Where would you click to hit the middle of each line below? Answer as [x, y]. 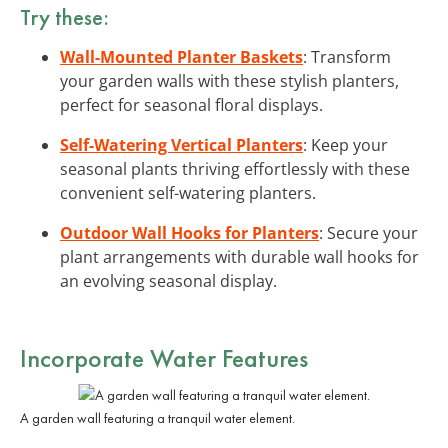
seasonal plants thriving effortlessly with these [235, 168]
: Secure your [368, 232]
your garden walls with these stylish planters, [229, 80]
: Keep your [345, 144]
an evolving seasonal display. [168, 280]
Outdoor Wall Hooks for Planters [189, 232]
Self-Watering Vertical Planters [181, 144]
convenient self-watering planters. [188, 192]
